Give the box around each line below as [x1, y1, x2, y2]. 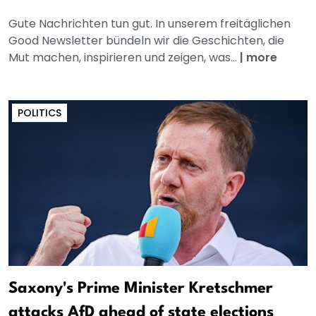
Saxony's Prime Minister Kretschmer [8, 280, 273, 296]
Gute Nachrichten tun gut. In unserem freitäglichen [8, 15, 291, 32]
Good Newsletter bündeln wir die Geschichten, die [8, 32, 284, 49]
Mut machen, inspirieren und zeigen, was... [8, 49, 240, 66]
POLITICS [18, 105, 61, 120]
